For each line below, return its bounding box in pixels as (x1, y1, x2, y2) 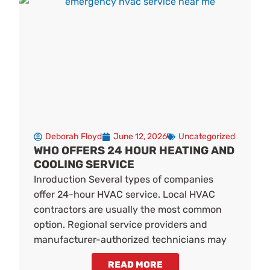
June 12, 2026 (113, 131, 168, 142)
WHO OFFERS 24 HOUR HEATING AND (34, 144, 235, 158)
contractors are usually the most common (34, 204, 222, 216)
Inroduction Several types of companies (34, 174, 214, 186)
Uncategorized (178, 131, 236, 142)
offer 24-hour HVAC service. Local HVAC (34, 189, 216, 201)
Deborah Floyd (45, 131, 102, 142)
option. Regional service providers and (34, 219, 208, 231)
